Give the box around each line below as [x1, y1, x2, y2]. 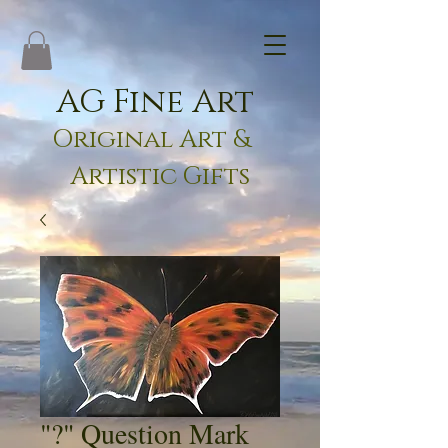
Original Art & [52, 123, 250, 157]
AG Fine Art [56, 80, 254, 125]
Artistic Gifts [70, 160, 250, 194]
